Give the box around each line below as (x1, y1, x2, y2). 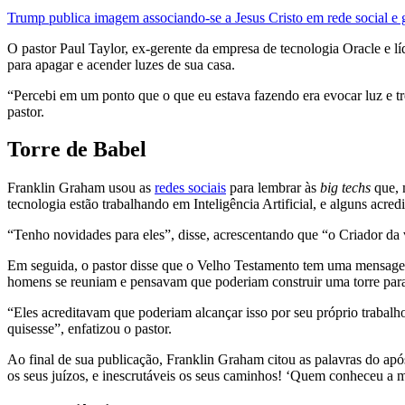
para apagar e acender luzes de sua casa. (7, 56, 235, 72)
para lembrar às (226, 180, 320, 196)
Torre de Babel (7, 137, 146, 162)
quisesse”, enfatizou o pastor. (7, 321, 172, 337)
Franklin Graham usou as (7, 180, 155, 196)
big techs (320, 180, 371, 196)
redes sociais (155, 180, 226, 196)
